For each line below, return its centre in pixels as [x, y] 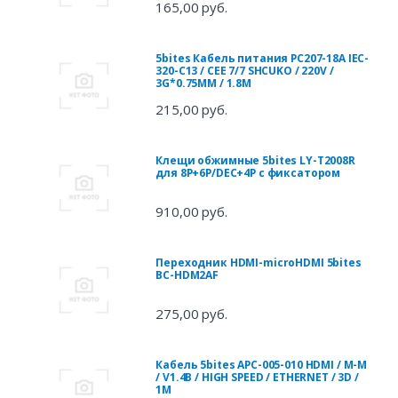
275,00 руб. [191, 314]
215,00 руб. [191, 110]
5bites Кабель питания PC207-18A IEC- [263, 59]
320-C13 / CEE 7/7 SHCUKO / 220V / [245, 71]
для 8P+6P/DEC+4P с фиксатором [248, 173]
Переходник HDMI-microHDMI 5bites [259, 263]
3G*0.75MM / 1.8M [204, 84]
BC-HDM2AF [187, 275]
